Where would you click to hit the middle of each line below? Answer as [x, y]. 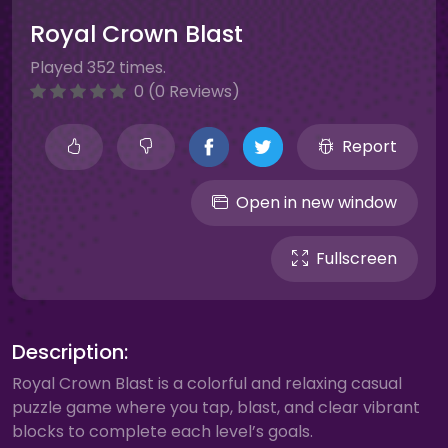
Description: [70, 352]
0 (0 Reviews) [185, 91]
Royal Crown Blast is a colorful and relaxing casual [207, 383]
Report [369, 146]
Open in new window [316, 202]
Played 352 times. [98, 67]
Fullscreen [356, 258]
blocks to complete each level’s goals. [162, 431]
